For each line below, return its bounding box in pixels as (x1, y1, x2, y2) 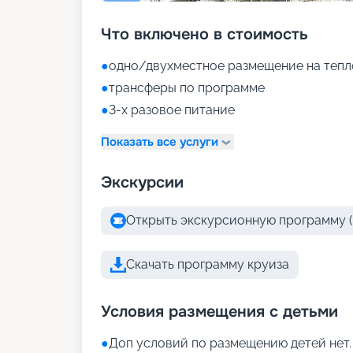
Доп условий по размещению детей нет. (109, 336, 351, 351)
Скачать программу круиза (126, 257, 289, 272)
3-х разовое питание (109, 102, 235, 117)
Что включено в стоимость (101, 24, 308, 44)
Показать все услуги (101, 133, 218, 150)
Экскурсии (101, 173, 184, 192)
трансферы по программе (109, 80, 265, 95)
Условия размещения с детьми (101, 302, 338, 321)
